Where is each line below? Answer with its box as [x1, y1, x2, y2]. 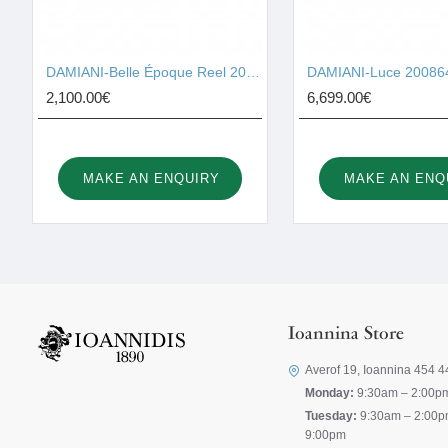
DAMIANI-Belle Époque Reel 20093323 [246, 64, 260, 80]
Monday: [305, 386, 354, 400]
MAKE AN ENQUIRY [83, 171, 221, 186]
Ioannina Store [288, 325, 404, 345]
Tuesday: [305, 409, 357, 423]
